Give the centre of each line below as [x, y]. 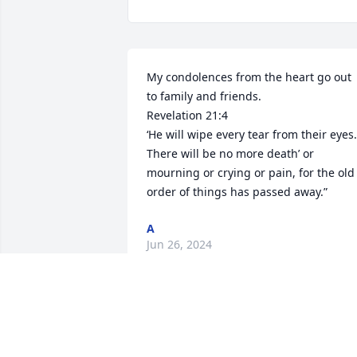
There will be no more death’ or [230, 154]
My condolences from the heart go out [249, 77]
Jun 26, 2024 [179, 245]
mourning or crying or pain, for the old [251, 173]
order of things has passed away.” [237, 192]
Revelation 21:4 [187, 116]
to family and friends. [206, 96]
